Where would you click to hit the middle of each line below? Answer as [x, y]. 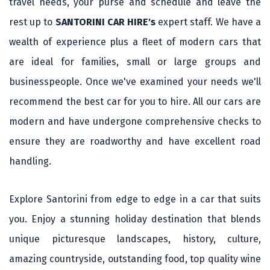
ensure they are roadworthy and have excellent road [135, 141]
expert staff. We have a [209, 22]
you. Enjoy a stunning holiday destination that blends [135, 219]
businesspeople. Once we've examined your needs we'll [135, 81]
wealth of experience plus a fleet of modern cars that [135, 42]
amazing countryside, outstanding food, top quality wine [135, 259]
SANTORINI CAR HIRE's [105, 22]
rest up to [32, 22]
